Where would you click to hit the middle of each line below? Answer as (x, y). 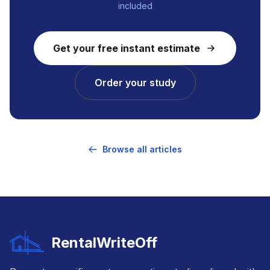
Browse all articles (142, 149)
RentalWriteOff (104, 242)
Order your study (135, 82)
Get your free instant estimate (127, 48)
